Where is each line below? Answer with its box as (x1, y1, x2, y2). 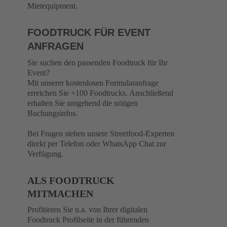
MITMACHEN (27, 188, 93, 199)
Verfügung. (27, 149, 63, 158)
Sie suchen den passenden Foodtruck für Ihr (27, 58, 168, 67)
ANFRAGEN (27, 41, 84, 52)
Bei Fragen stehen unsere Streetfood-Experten (27, 129, 174, 138)
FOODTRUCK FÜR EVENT (27, 27, 150, 38)
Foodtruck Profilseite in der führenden (27, 215, 149, 224)
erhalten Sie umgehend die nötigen (27, 99, 138, 107)
